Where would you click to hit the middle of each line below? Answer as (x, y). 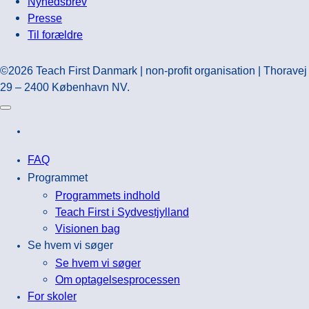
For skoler (52, 296)
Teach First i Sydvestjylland (122, 211)
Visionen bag (88, 228)
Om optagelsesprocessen (118, 279)
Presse (45, 18)
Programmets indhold (108, 195)
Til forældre (55, 35)
